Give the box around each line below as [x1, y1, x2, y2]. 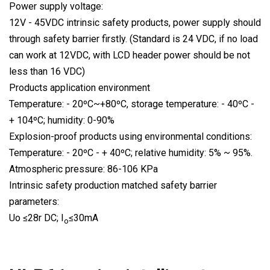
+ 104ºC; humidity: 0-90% [9, 114, 115, 126]
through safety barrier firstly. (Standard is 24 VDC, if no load [9, 33, 258, 45]
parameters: [9, 195, 59, 207]
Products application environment [9, 81, 150, 93]
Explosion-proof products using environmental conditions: [9, 130, 252, 142]
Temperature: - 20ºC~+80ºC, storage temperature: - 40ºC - [9, 98, 254, 110]
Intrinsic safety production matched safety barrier [9, 179, 217, 191]
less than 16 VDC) [9, 65, 85, 77]
